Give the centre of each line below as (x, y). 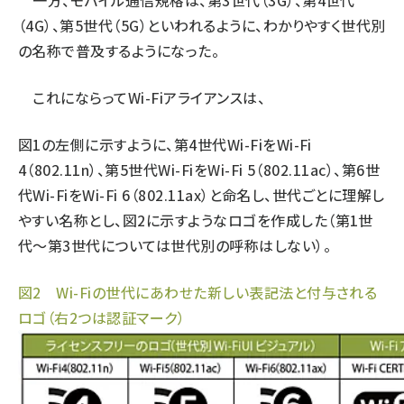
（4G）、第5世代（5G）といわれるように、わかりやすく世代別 (202, 25)
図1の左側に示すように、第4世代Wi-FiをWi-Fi (165, 144)
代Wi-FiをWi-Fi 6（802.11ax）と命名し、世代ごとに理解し (202, 195)
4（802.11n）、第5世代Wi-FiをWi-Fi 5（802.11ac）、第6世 (199, 170)
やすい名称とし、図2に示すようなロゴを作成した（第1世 (196, 220)
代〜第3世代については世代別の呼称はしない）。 (175, 245)
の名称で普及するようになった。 (119, 50)
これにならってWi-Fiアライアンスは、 (142, 97)
